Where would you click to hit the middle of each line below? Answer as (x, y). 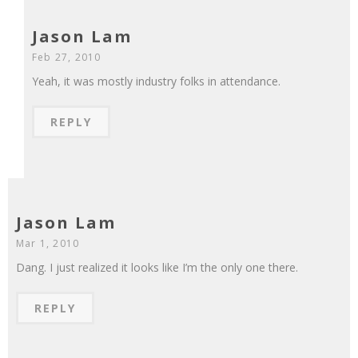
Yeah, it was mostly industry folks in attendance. (156, 82)
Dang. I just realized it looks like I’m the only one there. (157, 268)
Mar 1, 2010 (48, 244)
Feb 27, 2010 (67, 58)
